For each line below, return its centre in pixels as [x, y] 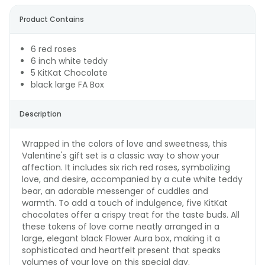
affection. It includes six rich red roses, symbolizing [126, 167]
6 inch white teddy [69, 61]
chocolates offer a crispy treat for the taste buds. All [131, 215]
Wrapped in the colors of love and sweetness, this [125, 144]
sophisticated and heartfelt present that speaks [121, 250]
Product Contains [52, 19]
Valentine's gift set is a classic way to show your [121, 156]
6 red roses [54, 49]
